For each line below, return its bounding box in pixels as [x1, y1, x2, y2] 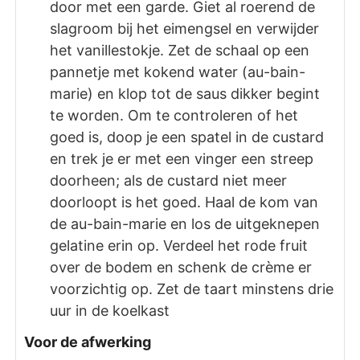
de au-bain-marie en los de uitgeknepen [50, 215, 321, 232]
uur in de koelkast [50, 301, 170, 319]
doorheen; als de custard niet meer [50, 171, 288, 189]
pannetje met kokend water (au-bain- [50, 63, 306, 80]
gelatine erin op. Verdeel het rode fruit [50, 236, 309, 254]
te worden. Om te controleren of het [50, 106, 299, 124]
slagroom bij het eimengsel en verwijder [50, 19, 320, 37]
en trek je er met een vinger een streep [50, 149, 314, 167]
